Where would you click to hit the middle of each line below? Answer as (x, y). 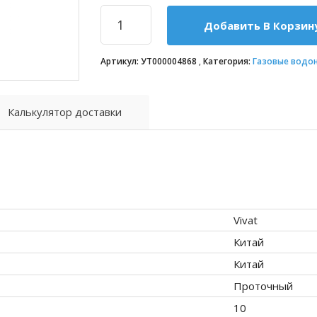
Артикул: (120, 61)
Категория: (227, 61)
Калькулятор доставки (65, 112)
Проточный (263, 286)
